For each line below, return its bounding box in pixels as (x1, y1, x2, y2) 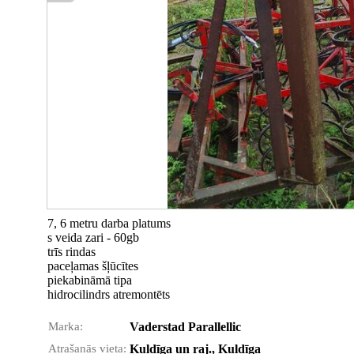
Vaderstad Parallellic (130, 320, 241, 333)
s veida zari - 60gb (47, 231, 139, 244)
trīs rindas (47, 245, 96, 258)
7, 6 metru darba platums (47, 217, 171, 230)
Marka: (48, 320, 83, 333)
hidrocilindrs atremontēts (47, 288, 170, 301)
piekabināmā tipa (47, 273, 132, 287)
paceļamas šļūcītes (47, 259, 138, 273)
